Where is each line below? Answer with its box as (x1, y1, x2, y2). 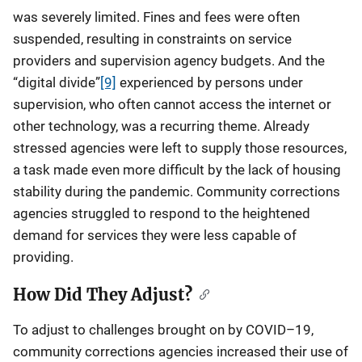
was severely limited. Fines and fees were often (13, 9, 300, 25)
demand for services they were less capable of (13, 227, 297, 243)
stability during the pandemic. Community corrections (13, 183, 340, 200)
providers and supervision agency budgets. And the (13, 53, 325, 69)
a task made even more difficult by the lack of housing (13, 162, 341, 178)
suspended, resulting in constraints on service (13, 31, 292, 47)
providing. (13, 249, 74, 265)
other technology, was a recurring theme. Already (13, 118, 309, 134)
